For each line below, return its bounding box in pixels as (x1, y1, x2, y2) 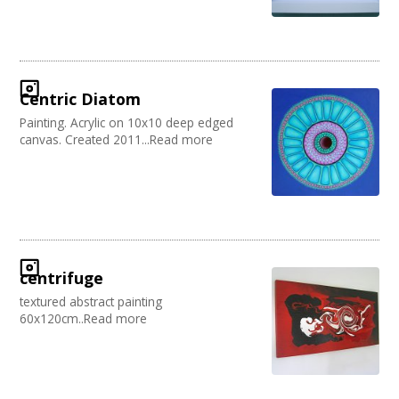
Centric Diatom (20, 88, 142, 110)
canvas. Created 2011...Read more (20, 131, 214, 149)
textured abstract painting (20, 293, 163, 311)
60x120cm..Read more (20, 310, 148, 328)
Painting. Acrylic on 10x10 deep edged (20, 114, 234, 132)
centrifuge (20, 267, 104, 289)
